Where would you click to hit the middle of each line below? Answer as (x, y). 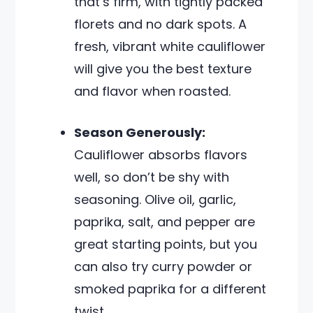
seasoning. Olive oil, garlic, (155, 199)
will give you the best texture (163, 69)
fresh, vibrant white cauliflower (170, 46)
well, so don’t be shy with (152, 177)
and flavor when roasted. (153, 91)
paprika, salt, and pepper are (165, 222)
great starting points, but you (166, 244)
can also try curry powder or (163, 267)
